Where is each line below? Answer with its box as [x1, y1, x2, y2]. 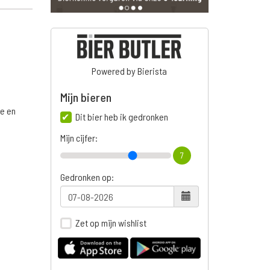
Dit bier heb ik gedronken [75, 111, 168, 123]
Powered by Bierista [92, 65, 168, 77]
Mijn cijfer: [60, 132, 98, 144]
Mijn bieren [60, 90, 111, 105]
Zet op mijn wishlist [75, 217, 146, 229]
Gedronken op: [60, 171, 114, 183]
